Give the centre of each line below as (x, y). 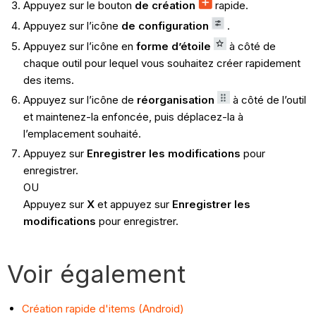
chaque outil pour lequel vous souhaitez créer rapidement (162, 63)
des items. (50, 80)
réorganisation (175, 100)
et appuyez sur (133, 205)
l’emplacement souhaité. (82, 134)
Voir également (97, 274)
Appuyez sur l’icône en (79, 46)
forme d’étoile (173, 46)
